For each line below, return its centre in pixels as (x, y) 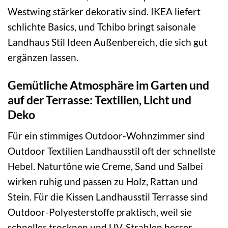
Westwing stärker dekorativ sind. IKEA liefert (104, 12)
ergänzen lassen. (43, 58)
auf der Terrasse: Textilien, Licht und (99, 100)
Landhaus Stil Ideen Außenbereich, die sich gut (108, 42)
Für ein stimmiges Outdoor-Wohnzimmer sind (106, 135)
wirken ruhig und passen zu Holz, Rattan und (103, 181)
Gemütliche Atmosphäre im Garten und (108, 85)
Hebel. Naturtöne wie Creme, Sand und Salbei (105, 166)
